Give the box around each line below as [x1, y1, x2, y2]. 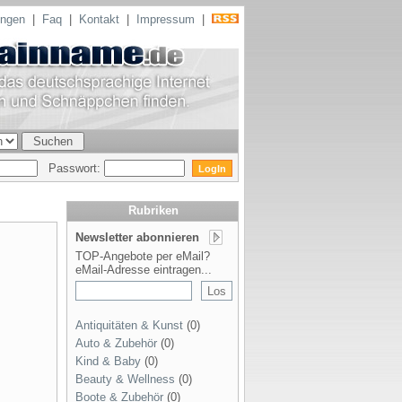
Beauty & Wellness [75, 372, 175, 386]
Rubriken [128, 204, 179, 217]
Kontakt [79, 13, 119, 26]
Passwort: [38, 161, 104, 175]
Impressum [136, 13, 195, 26]
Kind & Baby [75, 354, 141, 368]
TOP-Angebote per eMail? [75, 249, 210, 263]
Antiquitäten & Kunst [75, 319, 183, 332]
